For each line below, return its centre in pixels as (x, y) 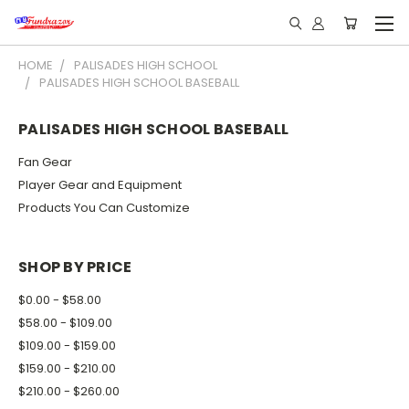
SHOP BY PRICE (75, 267)
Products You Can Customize (104, 207)
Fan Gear (45, 162)
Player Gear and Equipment (100, 184)
